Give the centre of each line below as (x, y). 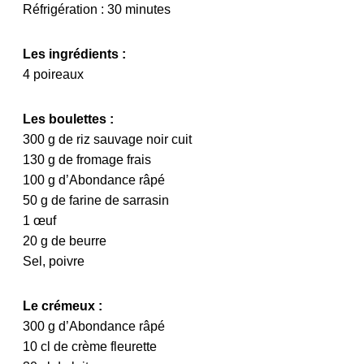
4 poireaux (55, 74)
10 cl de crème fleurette (90, 346)
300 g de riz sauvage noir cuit (107, 139)
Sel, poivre (54, 261)
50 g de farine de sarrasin (96, 200)
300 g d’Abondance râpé (94, 326)
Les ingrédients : (74, 54)
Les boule (53, 119)
